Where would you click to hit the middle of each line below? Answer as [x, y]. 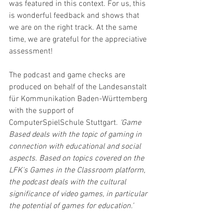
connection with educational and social [76, 147]
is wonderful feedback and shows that [75, 16]
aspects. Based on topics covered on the [78, 159]
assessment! [31, 52]
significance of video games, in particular [79, 194]
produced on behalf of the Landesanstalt [79, 87]
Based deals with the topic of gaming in [76, 135]
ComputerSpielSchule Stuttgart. [64, 123]
